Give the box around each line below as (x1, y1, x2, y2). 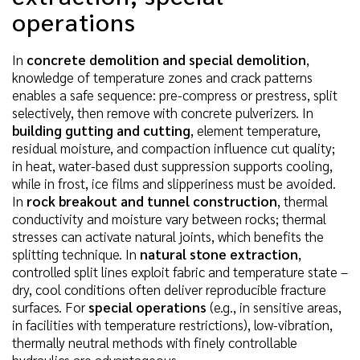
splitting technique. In (12, 244, 140, 263)
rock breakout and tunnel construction (27, 191, 277, 210)
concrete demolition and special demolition (27, 50, 306, 68)
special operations (88, 297, 207, 316)
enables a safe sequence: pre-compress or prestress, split (12, 85, 337, 104)
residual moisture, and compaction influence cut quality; (12, 138, 335, 157)
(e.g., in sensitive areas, (207, 297, 342, 316)
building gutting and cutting (12, 121, 190, 139)
